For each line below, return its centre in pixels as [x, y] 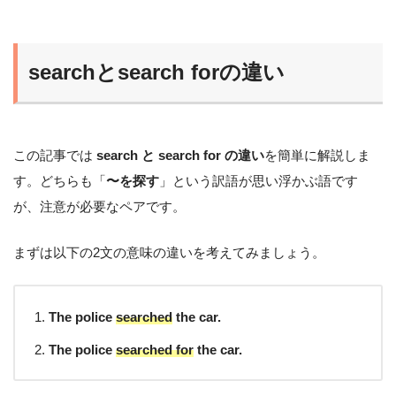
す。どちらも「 [60, 180]
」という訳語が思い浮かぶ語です [259, 180]
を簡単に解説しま [317, 155]
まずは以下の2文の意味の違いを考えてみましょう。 [169, 252]
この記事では [55, 155]
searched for [155, 349]
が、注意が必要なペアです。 [99, 206]
